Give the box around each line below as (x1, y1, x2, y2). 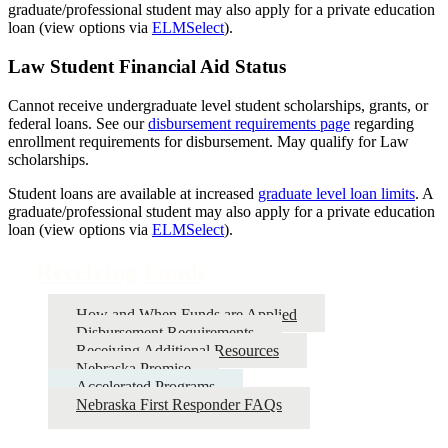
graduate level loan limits (258, 184, 415, 202)
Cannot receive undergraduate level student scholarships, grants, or (8, 96, 428, 114)
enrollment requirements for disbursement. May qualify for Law (8, 132, 409, 150)
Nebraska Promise (76, 359, 191, 377)
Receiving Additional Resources (76, 341, 279, 359)
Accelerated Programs (76, 377, 215, 395)
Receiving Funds (36, 258, 206, 285)
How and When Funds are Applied (76, 305, 297, 323)
